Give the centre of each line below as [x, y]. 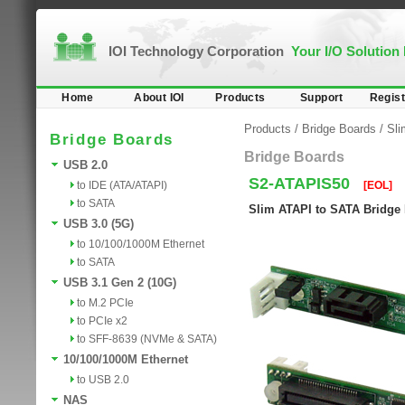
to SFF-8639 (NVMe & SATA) [147, 339]
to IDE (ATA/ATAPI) [122, 185]
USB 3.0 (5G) [99, 224]
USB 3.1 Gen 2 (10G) [120, 283]
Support [322, 98]
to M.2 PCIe [105, 303]
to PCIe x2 [102, 321]
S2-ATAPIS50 [301, 184]
